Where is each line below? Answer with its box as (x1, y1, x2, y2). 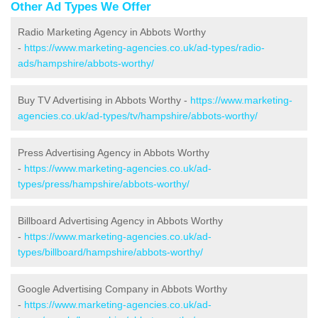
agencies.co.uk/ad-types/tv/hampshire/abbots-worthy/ (18, 110, 258, 122)
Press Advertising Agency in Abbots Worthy (18, 147, 209, 159)
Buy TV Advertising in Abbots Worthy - (18, 94, 190, 106)
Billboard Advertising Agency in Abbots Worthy (18, 215, 223, 227)
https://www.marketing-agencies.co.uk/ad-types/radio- (24, 42, 265, 54)
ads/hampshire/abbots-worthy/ (18, 57, 154, 70)
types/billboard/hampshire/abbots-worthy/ (18, 246, 203, 258)
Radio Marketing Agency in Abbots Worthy (18, 26, 206, 38)
